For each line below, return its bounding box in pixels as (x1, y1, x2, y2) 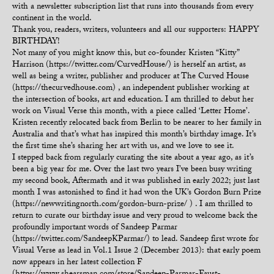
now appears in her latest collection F (12, 256, 142, 270)
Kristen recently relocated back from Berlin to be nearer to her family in (12, 116, 261, 131)
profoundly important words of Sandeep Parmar (12, 221, 177, 235)
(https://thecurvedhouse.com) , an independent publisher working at (12, 81, 249, 96)
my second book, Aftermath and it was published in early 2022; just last (12, 174, 259, 189)
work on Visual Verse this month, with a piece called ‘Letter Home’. (12, 105, 250, 119)
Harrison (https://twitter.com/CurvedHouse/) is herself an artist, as (12, 58, 246, 73)
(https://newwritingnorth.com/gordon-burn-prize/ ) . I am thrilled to (12, 198, 253, 212)
